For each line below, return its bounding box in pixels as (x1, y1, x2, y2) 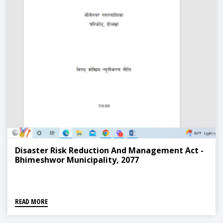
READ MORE (15, 197, 48, 207)
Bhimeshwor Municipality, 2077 (15, 154, 139, 166)
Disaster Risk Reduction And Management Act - (15, 145, 204, 156)
